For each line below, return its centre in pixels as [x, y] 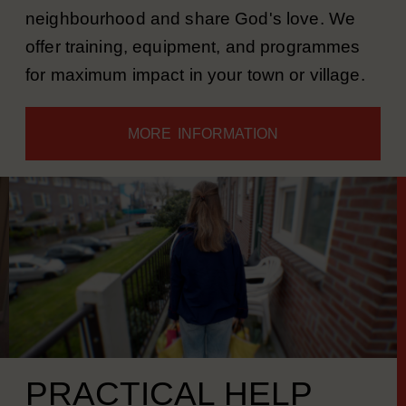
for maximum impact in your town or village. [195, 98]
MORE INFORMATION [203, 157]
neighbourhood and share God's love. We [191, 42]
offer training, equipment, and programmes [193, 70]
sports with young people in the [149, 14]
